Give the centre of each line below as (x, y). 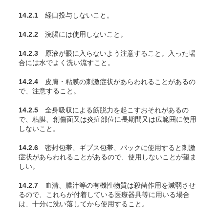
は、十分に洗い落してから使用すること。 (84, 204)
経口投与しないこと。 (76, 15)
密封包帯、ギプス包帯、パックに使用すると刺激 (117, 148)
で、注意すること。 (49, 91)
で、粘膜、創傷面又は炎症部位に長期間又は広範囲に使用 (108, 119)
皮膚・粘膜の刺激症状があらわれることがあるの (117, 82)
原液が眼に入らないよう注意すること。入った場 (117, 53)
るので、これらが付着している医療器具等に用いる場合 (104, 195)
